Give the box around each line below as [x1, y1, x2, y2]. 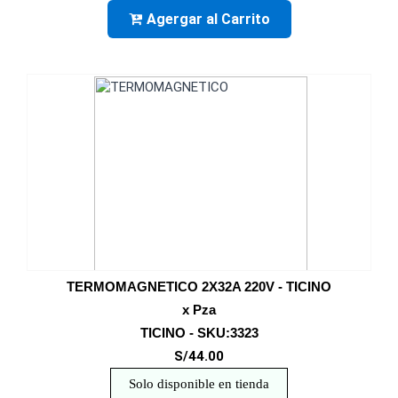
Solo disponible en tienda [129, 377, 269, 391]
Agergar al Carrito [146, 11, 270, 28]
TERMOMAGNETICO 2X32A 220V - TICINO [67, 279, 331, 294]
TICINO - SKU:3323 [139, 325, 259, 340]
